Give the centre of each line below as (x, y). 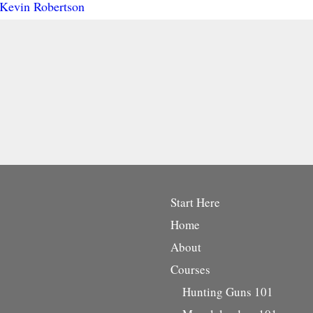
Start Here (195, 203)
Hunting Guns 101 (228, 292)
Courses (190, 270)
